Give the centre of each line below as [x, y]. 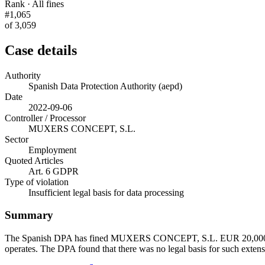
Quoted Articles [34, 160]
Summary [29, 215]
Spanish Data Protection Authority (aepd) [105, 86]
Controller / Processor [45, 118]
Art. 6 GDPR [54, 171]
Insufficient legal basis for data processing [106, 192]
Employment [52, 150]
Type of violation [37, 182]
